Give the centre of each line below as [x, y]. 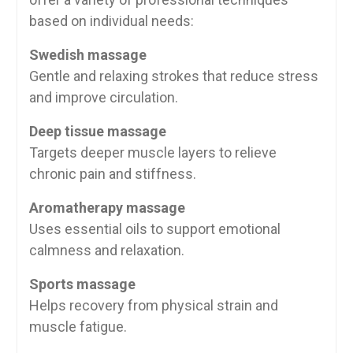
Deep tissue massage [97, 131]
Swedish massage [87, 55]
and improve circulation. [103, 97]
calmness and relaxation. [106, 250]
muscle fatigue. [78, 327]
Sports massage [82, 284]
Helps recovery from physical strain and [153, 305]
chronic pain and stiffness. [112, 174]
